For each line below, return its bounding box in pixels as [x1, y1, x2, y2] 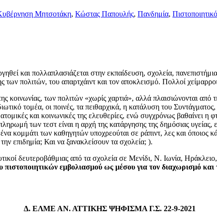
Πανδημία [138, 9, 169, 18]
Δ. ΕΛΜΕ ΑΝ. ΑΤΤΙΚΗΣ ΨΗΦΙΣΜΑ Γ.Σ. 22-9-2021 [23, 204, 196, 213]
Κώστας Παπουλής [75, 9, 134, 18]
